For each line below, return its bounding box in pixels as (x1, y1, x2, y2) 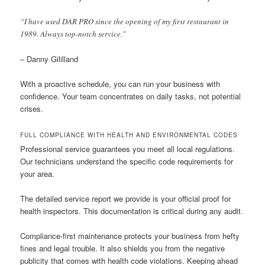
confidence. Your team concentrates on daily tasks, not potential (20, 91, 241, 102)
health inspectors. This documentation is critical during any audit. (20, 205, 244, 217)
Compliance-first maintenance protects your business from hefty (20, 230, 240, 242)
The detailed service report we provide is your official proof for (20, 193, 231, 205)
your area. (20, 168, 55, 180)
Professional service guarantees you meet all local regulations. (20, 143, 235, 155)
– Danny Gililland (20, 53, 79, 64)
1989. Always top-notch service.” (20, 28, 127, 39)
